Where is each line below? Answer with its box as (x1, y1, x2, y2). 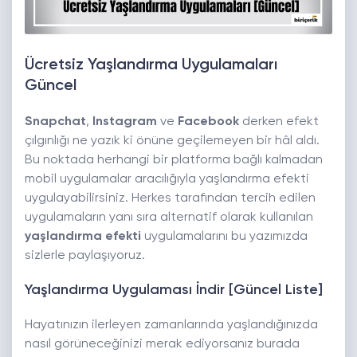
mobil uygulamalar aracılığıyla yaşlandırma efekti (25, 173, 309, 186)
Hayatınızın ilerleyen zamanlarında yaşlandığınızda (25, 319, 318, 332)
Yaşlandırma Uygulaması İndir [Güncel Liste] (25, 283, 323, 298)
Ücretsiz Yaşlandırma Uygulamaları (25, 57, 277, 74)
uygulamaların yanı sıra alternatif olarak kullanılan (25, 211, 313, 225)
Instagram (92, 116, 157, 129)
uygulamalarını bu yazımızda (141, 230, 308, 244)
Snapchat (25, 116, 86, 129)
